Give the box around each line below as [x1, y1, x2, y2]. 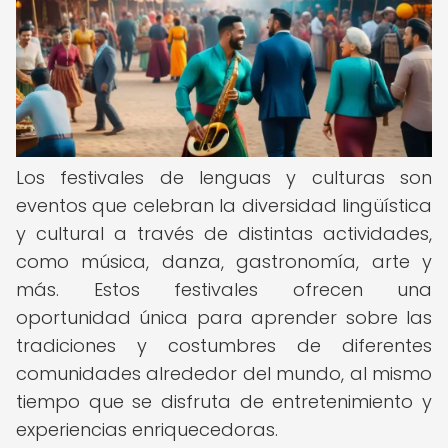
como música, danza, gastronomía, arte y [16, 249, 432, 274]
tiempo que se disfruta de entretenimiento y [16, 389, 432, 414]
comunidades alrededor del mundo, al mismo [16, 361, 432, 386]
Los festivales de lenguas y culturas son [16, 165, 432, 190]
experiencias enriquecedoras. [16, 417, 278, 442]
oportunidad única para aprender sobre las [16, 305, 432, 330]
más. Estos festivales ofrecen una [16, 277, 432, 302]
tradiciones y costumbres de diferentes [16, 333, 432, 358]
